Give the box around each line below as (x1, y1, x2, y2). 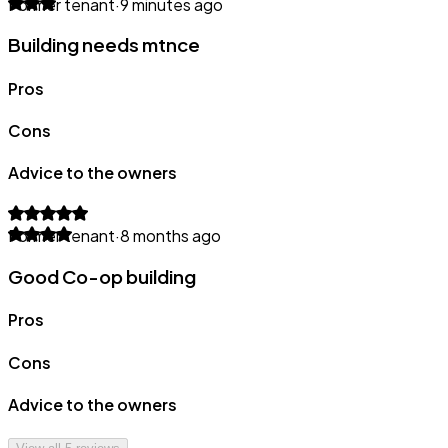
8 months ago (120, 225, 221, 247)
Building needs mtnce (8, 33, 200, 57)
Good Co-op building (8, 265, 196, 289)
